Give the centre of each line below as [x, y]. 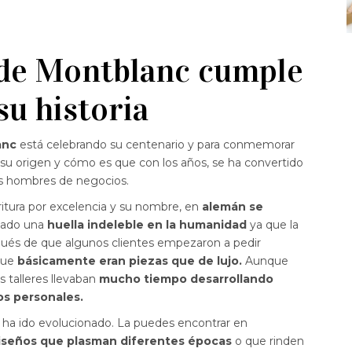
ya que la [273, 225]
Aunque [265, 261]
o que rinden [268, 341]
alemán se [233, 207]
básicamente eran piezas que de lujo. [130, 261]
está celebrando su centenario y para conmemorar [156, 145]
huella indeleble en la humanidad [145, 225]
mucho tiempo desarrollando [185, 279]
